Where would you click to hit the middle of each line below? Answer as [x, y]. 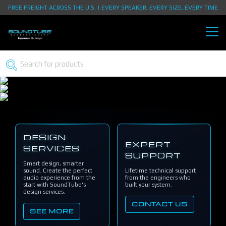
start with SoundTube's [54, 184]
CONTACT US [159, 204]
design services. [44, 191]
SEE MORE [52, 211]
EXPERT [148, 144]
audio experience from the [59, 177]
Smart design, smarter [53, 163]
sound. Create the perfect [58, 170]
